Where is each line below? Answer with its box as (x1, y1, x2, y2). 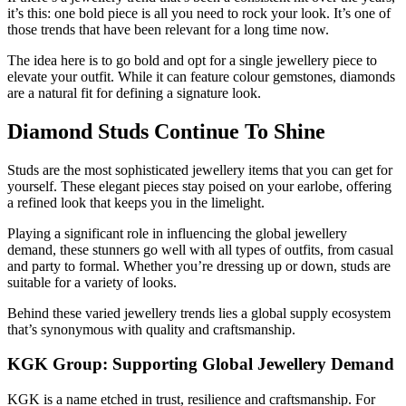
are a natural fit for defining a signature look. (7, 84, 261, 101)
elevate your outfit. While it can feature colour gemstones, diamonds (7, 68, 395, 84)
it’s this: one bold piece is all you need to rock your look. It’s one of (7, 5, 391, 21)
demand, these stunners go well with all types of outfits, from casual (7, 241, 393, 257)
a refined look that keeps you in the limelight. (7, 194, 265, 210)
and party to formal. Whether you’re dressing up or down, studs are (7, 257, 391, 274)
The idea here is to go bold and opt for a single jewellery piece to (7, 52, 377, 68)
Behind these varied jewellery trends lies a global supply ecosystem (7, 304, 391, 321)
